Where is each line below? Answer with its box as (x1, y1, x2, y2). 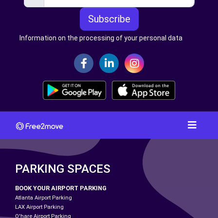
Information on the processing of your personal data (19, 34, 182, 42)
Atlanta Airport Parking (15, 194, 72, 201)
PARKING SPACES (15, 162, 110, 176)
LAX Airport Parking (15, 203, 64, 210)
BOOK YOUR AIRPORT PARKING (15, 184, 107, 192)
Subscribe (88, 13, 130, 25)
